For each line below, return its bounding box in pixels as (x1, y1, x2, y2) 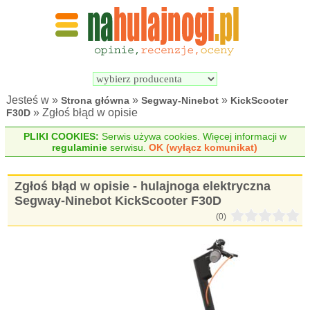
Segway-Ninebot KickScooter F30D (15, 194, 222, 208)
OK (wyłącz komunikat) (149, 142, 258, 153)
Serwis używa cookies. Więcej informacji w (98, 131, 286, 142)
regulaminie (52, 142, 108, 153)
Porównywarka (235, 47, 304, 58)
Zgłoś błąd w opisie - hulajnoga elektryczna (15, 179, 271, 193)
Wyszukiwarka (158, 47, 226, 58)
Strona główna (61, 95, 130, 106)
